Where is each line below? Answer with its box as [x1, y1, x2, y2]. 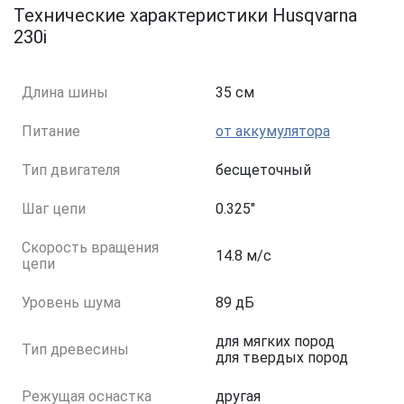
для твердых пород [216, 349, 348, 367]
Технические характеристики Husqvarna [14, 5, 357, 27]
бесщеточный [216, 161, 311, 179]
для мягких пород [216, 333, 335, 351]
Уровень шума [22, 294, 121, 312]
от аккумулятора [216, 123, 330, 141]
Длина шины [22, 84, 108, 102]
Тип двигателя [22, 161, 120, 179]
